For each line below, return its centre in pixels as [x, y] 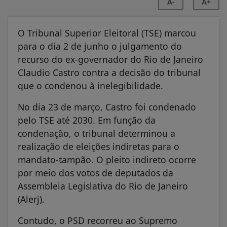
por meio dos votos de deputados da [96, 173]
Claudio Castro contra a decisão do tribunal [109, 72]
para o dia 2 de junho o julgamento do [100, 46]
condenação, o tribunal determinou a [97, 133]
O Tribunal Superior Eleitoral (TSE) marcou [107, 33]
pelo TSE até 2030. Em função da [87, 120]
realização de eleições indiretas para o [99, 146]
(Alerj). [31, 199]
